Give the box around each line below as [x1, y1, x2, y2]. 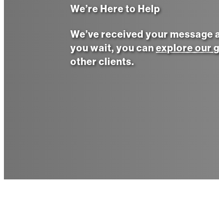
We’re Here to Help [70, 2, 160, 15]
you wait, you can [70, 42, 156, 54]
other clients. [70, 55, 134, 67]
